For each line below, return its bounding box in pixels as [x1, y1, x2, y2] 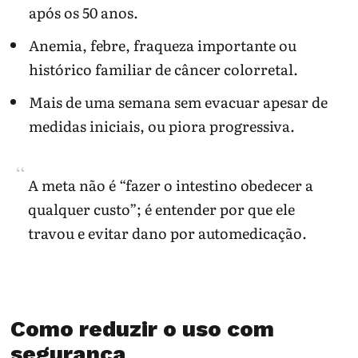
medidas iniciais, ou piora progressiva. [28, 114, 295, 137]
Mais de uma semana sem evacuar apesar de [28, 90, 328, 113]
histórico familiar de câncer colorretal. [28, 58, 298, 80]
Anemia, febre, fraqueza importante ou [28, 34, 296, 56]
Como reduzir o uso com [10, 316, 275, 343]
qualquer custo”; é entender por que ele [28, 197, 296, 220]
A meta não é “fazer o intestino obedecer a [28, 173, 314, 196]
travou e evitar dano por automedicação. [28, 221, 308, 244]
